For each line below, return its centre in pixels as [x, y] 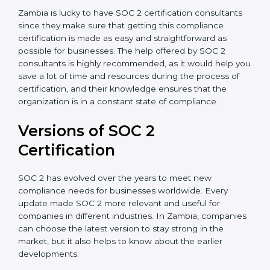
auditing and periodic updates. [80, 51]
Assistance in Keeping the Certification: [102, 26]
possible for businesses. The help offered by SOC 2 [122, 115]
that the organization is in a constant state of [110, 165]
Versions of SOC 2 [86, 208]
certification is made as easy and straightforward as [122, 102]
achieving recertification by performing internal [114, 38]
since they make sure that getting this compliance [121, 89]
